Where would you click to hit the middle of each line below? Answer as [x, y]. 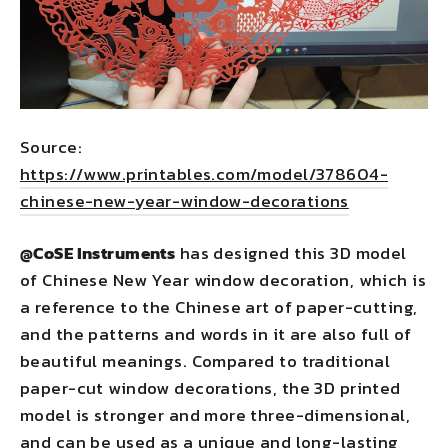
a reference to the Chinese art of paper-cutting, [219, 306]
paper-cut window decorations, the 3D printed [210, 387]
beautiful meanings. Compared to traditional [205, 360]
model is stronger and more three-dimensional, [215, 414]
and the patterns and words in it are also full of [216, 333]
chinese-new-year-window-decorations [184, 200]
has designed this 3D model [291, 252]
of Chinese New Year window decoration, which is [223, 279]
